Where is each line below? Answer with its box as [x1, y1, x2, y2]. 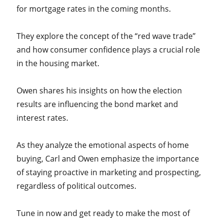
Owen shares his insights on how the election [17, 85, 182, 96]
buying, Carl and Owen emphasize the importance [17, 153, 200, 164]
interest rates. [17, 112, 69, 123]
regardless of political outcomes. [17, 181, 139, 191]
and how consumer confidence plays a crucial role [17, 44, 200, 55]
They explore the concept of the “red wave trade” [17, 31, 196, 41]
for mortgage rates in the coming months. [17, 3, 171, 14]
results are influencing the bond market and [17, 99, 179, 109]
